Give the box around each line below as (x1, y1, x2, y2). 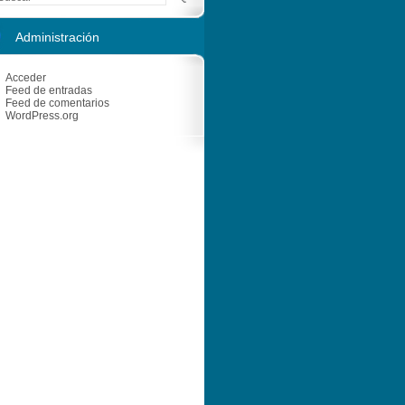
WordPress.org (5, 108, 79, 122)
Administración (15, 29, 99, 44)
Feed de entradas (5, 83, 92, 97)
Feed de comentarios (5, 96, 109, 109)
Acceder (5, 71, 46, 84)
